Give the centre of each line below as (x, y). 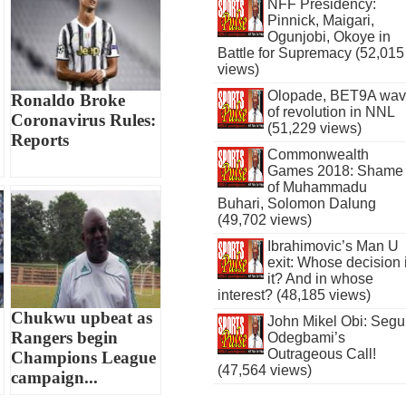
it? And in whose (320, 279)
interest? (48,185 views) (295, 295)
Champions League (84, 357)
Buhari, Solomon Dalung (297, 203)
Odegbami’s (306, 338)
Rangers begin (65, 337)
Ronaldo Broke (68, 100)
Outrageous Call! (321, 354)
